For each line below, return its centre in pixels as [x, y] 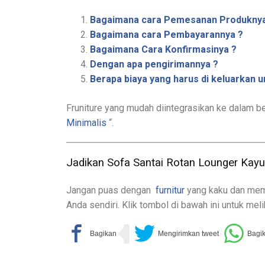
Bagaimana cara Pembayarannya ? [167, 35]
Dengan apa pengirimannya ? [154, 64]
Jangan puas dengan [110, 190]
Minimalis [86, 123]
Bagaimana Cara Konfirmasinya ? [163, 50]
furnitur [170, 190]
